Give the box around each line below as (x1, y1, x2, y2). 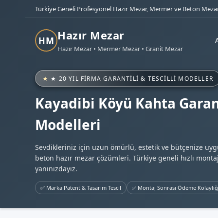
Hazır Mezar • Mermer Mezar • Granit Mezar (57, 44, 183, 53)
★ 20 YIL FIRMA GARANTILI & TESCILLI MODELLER (51, 74, 214, 83)
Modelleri (35, 115, 101, 134)
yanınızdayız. (35, 164, 77, 173)
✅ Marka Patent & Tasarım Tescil (40, 184, 121, 191)
